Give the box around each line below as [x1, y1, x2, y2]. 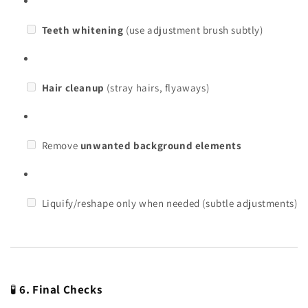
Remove [39, 138, 80, 152]
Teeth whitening [41, 23, 124, 36]
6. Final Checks [19, 281, 102, 297]
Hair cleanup [41, 80, 104, 94]
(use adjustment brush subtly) [123, 23, 263, 36]
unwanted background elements [80, 138, 242, 152]
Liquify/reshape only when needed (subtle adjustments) [39, 196, 298, 210]
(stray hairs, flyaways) [104, 80, 210, 94]
